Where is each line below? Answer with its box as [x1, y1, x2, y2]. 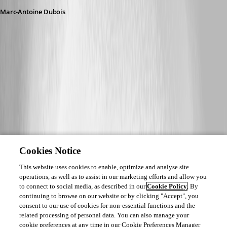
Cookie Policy [147, 182, 187, 190]
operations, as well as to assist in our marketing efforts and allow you [19, 173, 207, 180]
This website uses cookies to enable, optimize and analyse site [19, 163, 190, 171]
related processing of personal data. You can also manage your [19, 211, 190, 219]
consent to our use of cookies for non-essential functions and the [19, 202, 196, 209]
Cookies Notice [19, 145, 81, 156]
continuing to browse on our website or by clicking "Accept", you [19, 192, 199, 200]
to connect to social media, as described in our [19, 182, 147, 190]
